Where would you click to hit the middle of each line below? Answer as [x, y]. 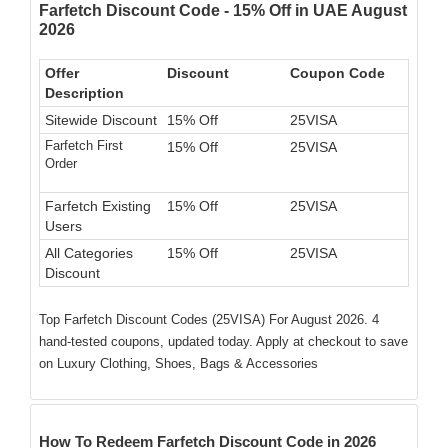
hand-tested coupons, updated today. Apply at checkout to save [223, 341]
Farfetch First [84, 145]
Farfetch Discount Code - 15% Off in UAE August [223, 10]
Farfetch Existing [98, 206]
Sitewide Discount [101, 120]
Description [84, 93]
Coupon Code [337, 73]
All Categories [89, 253]
